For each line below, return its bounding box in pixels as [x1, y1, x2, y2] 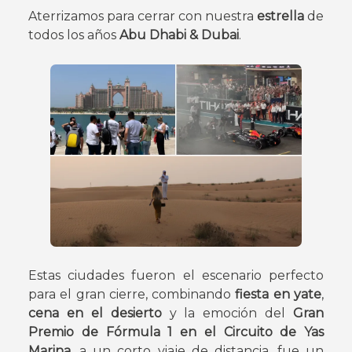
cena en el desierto [28, 305, 162, 321]
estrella [257, 9, 307, 24]
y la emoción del [161, 305, 293, 321]
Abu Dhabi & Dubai [119, 27, 239, 43]
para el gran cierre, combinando [28, 286, 236, 302]
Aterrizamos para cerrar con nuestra [28, 9, 257, 24]
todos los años [28, 27, 119, 43]
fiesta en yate [235, 286, 322, 302]
